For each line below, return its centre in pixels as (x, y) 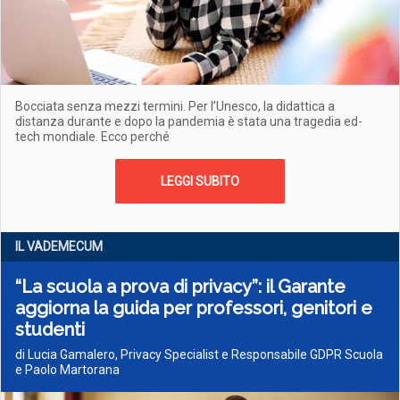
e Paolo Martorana (67, 370)
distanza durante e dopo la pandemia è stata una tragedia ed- (189, 121)
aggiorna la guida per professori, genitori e (194, 308)
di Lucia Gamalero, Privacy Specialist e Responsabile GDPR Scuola (199, 354)
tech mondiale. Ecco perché (92, 137)
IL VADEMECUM (59, 246)
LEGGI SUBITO (200, 181)
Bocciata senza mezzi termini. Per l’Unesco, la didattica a (175, 106)
